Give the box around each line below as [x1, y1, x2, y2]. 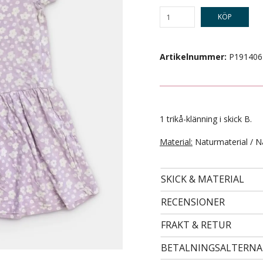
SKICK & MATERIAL [161, 173, 244, 186]
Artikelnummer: [160, 51, 227, 62]
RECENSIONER [161, 195, 225, 208]
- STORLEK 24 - [102, 159, 162, 170]
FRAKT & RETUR [161, 218, 231, 231]
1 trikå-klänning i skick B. [160, 113, 252, 124]
